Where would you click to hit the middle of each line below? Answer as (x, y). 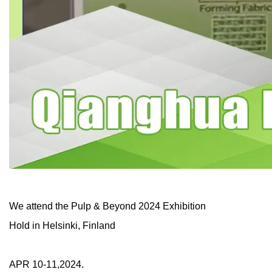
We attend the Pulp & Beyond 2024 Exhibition (107, 206)
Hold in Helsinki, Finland (62, 226)
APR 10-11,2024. (46, 265)
